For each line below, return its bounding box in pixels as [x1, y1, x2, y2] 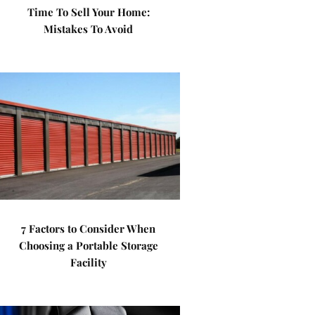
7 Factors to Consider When [21, 221, 156, 236]
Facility [70, 255, 107, 269]
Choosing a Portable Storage [18, 238, 158, 252]
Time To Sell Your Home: [27, 5, 150, 19]
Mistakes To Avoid [44, 22, 134, 36]
